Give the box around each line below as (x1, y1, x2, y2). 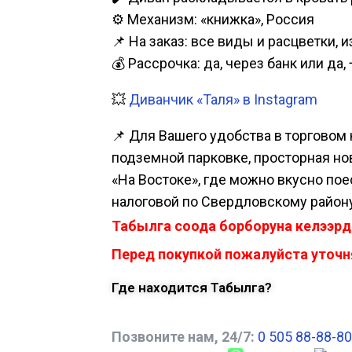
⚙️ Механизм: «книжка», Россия (112, 11, 314, 28)
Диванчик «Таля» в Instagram (129, 91, 317, 108)
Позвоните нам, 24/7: (112, 328, 255, 346)
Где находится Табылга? (112, 280, 272, 296)
